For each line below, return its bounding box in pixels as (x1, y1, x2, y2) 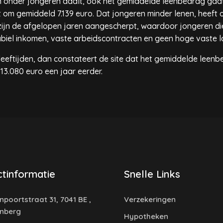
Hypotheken (124, 212, 168, 221)
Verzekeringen (124, 195, 176, 204)
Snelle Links (124, 168, 180, 180)
